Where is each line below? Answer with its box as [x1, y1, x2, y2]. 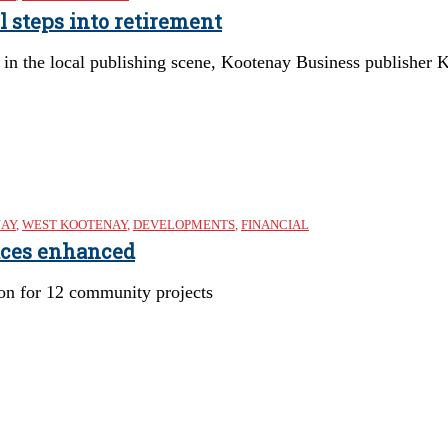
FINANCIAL [241, 217, 309, 232]
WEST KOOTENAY [22, 217, 127, 232]
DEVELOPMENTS [133, 217, 235, 232]
